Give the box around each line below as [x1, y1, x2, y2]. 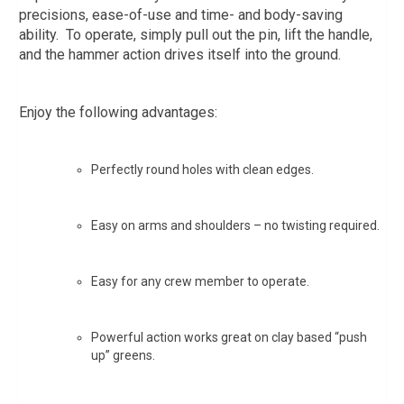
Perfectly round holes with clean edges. [91, 161, 314, 177]
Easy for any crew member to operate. [91, 273, 309, 289]
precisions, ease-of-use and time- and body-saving [19, 5, 343, 23]
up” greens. [91, 347, 155, 363]
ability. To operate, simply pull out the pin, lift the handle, [19, 25, 372, 43]
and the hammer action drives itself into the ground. [19, 45, 341, 63]
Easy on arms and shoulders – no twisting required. [91, 217, 380, 233]
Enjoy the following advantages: [19, 103, 217, 121]
